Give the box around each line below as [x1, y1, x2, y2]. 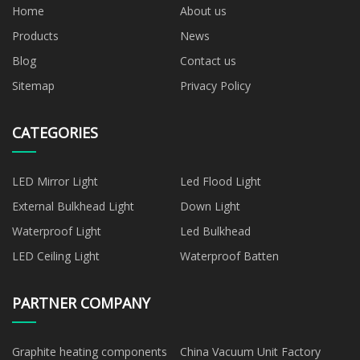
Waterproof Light [12, 223, 101, 239]
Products [12, 27, 59, 43]
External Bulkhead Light [12, 198, 134, 214]
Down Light [180, 198, 240, 214]
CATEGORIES [12, 122, 98, 142]
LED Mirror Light [12, 173, 98, 189]
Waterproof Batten [180, 247, 279, 264]
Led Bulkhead [180, 223, 251, 239]
